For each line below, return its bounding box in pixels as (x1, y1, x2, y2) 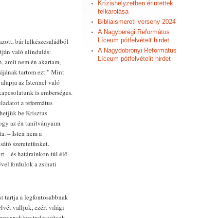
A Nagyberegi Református (98, 28, 170, 36)
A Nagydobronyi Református (98, 47, 177, 54)
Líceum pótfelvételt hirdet (98, 36, 169, 44)
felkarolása (98, 8, 128, 15)
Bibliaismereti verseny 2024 (98, 18, 176, 25)
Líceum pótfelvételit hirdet (98, 55, 171, 62)
